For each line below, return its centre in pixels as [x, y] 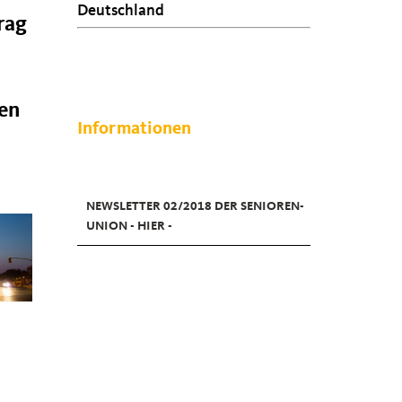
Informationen [135, 129]
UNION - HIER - [129, 226]
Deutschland [121, 11]
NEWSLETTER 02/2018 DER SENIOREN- [195, 206]
